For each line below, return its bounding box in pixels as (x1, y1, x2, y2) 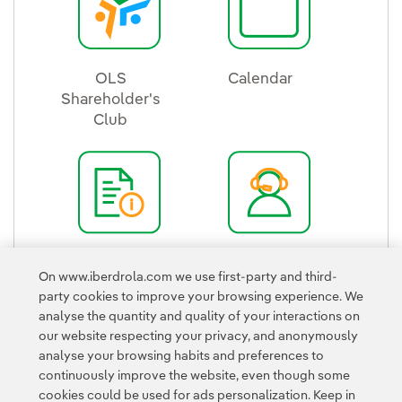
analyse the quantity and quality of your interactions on (38, 310, 360, 323)
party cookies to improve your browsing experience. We (38, 291, 363, 303)
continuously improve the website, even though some (38, 370, 350, 382)
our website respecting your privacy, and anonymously (38, 330, 358, 343)
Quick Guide (66, 255, 155, 271)
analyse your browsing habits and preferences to (38, 350, 324, 363)
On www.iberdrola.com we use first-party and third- (38, 271, 337, 284)
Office (237, 275, 283, 292)
